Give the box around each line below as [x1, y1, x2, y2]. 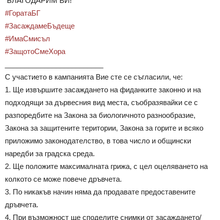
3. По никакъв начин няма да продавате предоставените [5, 188, 195, 196]
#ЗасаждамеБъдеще [5, 22, 75, 30]
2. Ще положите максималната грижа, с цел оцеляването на [5, 162, 208, 171]
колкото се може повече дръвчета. [5, 175, 122, 184]
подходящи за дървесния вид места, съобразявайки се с [5, 98, 198, 107]
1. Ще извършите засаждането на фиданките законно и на [5, 85, 201, 94]
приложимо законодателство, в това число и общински [5, 137, 191, 145]
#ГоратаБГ [5, 9, 40, 18]
